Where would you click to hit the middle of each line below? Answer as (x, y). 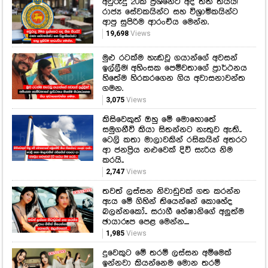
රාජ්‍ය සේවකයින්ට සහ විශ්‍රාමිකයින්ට (170, 12)
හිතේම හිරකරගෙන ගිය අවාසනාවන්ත (173, 78)
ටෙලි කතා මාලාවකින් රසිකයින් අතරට (174, 140)
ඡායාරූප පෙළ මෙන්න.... (145, 222)
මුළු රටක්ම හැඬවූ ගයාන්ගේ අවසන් (170, 58)
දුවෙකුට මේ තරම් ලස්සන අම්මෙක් (167, 253)
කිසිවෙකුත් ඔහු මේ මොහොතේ (159, 119)
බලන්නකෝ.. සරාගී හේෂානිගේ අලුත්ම (173, 211)
